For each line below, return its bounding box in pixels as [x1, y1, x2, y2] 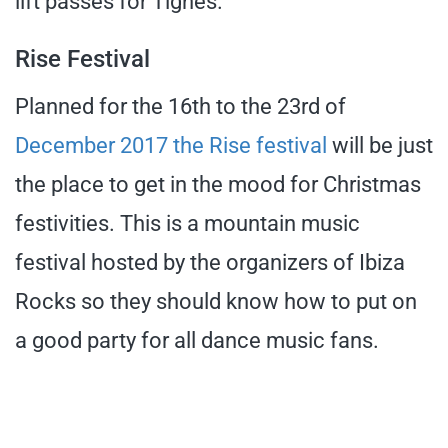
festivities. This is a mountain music [15, 210, 360, 236]
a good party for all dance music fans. [15, 327, 379, 353]
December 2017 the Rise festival [15, 132, 327, 158]
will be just [327, 132, 433, 158]
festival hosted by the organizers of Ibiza [15, 249, 405, 275]
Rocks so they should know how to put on [15, 288, 417, 314]
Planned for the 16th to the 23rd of [15, 93, 346, 119]
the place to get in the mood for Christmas [15, 171, 421, 197]
